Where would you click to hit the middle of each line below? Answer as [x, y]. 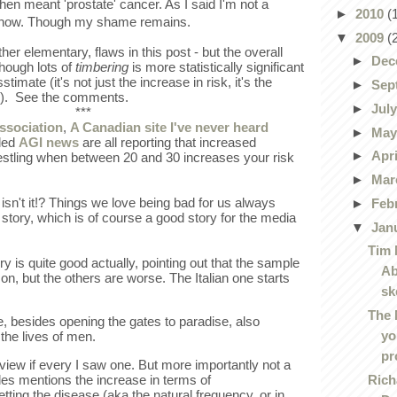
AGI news [49, 143]
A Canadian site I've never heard [169, 128]
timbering [102, 67]
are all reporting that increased [167, 143]
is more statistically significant [216, 67]
